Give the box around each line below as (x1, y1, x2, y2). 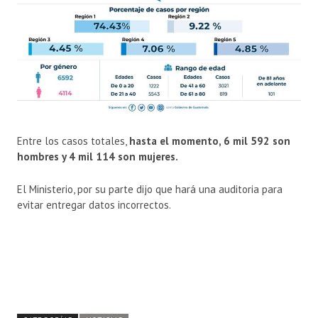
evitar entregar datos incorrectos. (17, 198, 171, 212)
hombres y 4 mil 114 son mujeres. (17, 150, 180, 164)
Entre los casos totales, (17, 134, 129, 148)
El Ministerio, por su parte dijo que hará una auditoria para (17, 182, 283, 197)
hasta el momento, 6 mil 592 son (129, 134, 290, 148)
